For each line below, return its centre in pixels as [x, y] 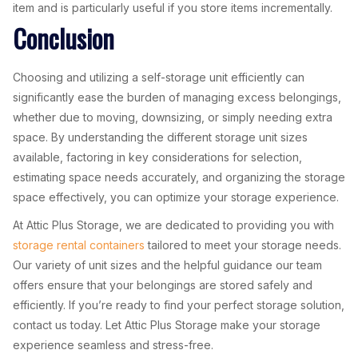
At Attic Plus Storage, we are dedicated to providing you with [173, 225]
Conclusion [64, 38]
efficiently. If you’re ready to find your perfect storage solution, [179, 305]
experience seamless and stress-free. [113, 345]
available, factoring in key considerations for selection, [157, 157]
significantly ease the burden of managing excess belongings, [177, 97]
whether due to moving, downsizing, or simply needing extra [173, 117]
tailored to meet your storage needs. [243, 245]
